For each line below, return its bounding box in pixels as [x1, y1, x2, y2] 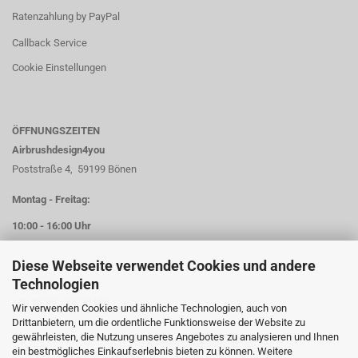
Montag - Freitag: [12, 193, 90, 205]
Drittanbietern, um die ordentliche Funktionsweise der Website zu [12, 316, 305, 328]
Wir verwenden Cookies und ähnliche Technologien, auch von [12, 301, 287, 314]
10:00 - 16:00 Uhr [12, 220, 91, 232]
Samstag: [12, 269, 56, 281]
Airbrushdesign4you [12, 144, 105, 156]
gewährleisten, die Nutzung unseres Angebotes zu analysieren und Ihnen [12, 330, 339, 343]
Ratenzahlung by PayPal [12, 10, 120, 22]
